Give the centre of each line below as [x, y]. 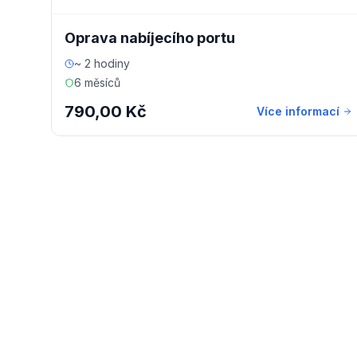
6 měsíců [97, 82]
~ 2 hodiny [102, 63]
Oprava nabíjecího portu [150, 38]
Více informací [298, 111]
